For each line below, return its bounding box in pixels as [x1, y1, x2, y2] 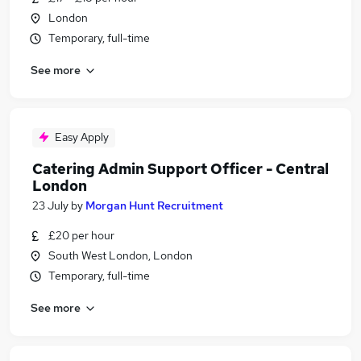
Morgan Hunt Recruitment [85, 198, 223, 213]
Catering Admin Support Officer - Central [32, 160, 329, 178]
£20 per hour [48, 228, 114, 243]
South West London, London [48, 248, 193, 263]
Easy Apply [55, 130, 109, 144]
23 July [32, 198, 68, 213]
